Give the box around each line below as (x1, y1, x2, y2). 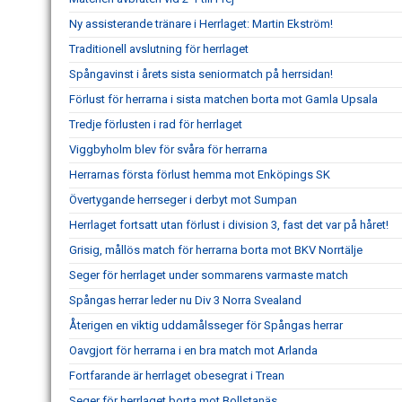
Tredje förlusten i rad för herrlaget (69, 118, 242, 131)
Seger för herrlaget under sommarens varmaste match (69, 268, 348, 282)
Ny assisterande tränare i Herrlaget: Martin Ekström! (69, 17, 333, 31)
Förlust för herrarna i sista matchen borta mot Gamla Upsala (69, 92, 378, 106)
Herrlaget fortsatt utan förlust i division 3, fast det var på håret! (69, 218, 389, 232)
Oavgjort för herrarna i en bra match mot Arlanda (69, 344, 318, 357)
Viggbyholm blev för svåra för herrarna (69, 143, 267, 156)
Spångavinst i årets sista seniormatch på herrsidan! (69, 67, 333, 81)
